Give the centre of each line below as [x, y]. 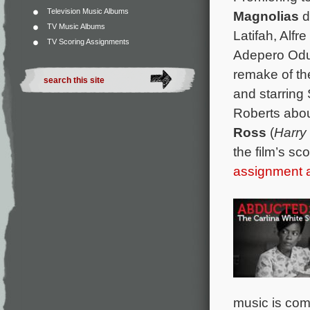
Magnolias [268, 16]
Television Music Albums [88, 11]
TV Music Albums [76, 26]
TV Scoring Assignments [88, 42]
